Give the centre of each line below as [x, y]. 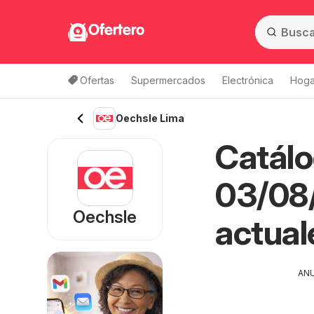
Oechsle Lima [150, 118]
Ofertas [97, 80]
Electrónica [248, 80]
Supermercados [168, 80]
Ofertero [116, 30]
